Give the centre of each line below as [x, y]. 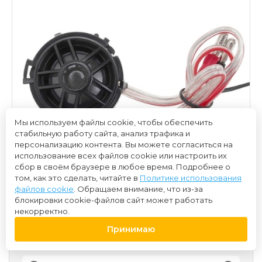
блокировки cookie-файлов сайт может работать [113, 200]
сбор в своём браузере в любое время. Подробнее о [123, 167]
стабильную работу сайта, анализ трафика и [102, 133]
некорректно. [42, 211]
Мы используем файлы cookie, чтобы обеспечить [113, 122]
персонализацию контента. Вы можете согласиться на [124, 144]
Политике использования [191, 178]
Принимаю [131, 229]
